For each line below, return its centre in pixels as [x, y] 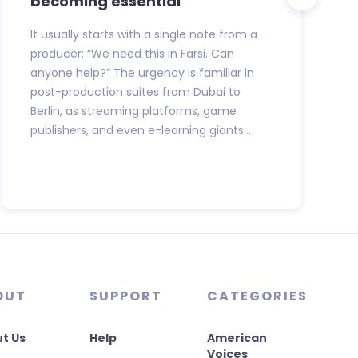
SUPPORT [125, 296]
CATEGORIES [257, 296]
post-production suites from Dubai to [135, 91]
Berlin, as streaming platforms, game [133, 111]
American [237, 338]
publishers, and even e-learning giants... [140, 130]
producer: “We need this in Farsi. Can [132, 53]
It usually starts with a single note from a [143, 34]
